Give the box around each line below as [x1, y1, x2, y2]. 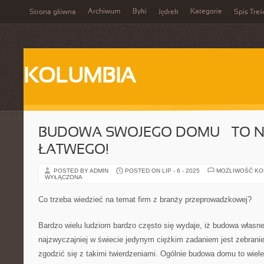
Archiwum [88, 8, 121, 15]
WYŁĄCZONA [45, 174, 82, 180]
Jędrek [159, 9, 179, 16]
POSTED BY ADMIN [54, 167, 110, 174]
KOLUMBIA [24, 67, 136, 87]
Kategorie [190, 8, 222, 15]
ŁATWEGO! [38, 144, 109, 157]
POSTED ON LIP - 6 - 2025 [125, 167, 200, 174]
